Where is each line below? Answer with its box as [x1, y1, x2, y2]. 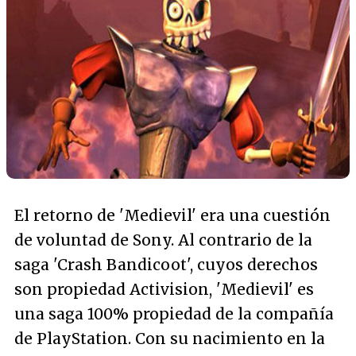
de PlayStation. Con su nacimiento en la [14, 328, 325, 348]
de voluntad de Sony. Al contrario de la [14, 230, 312, 250]
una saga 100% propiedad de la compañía [14, 304, 334, 323]
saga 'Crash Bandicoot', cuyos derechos [14, 254, 318, 274]
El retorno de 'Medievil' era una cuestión [14, 205, 331, 225]
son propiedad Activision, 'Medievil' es [14, 279, 314, 299]
